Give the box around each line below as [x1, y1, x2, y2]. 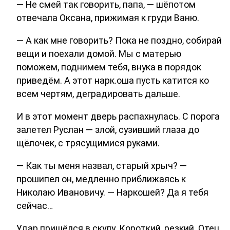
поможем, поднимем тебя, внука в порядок [16, 62, 201, 73]
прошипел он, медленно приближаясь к [16, 173, 186, 184]
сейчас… [16, 200, 53, 211]
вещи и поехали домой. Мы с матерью [16, 48, 181, 60]
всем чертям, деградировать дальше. [16, 88, 180, 100]
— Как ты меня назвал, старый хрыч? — [16, 160, 187, 171]
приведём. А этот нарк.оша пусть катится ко [16, 75, 209, 86]
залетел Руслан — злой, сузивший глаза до [16, 124, 199, 135]
